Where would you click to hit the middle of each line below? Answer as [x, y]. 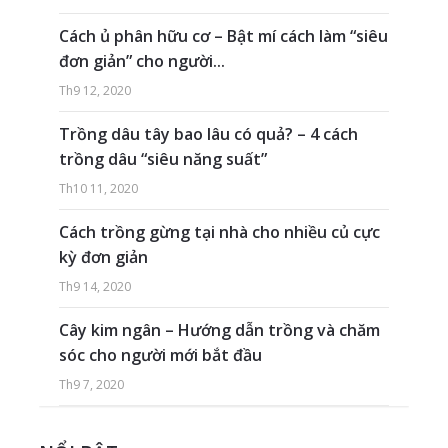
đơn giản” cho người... [141, 60]
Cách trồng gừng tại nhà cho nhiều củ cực [219, 231]
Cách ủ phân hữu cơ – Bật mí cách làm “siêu [223, 35]
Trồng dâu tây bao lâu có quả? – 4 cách [208, 133]
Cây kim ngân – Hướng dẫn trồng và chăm [219, 329]
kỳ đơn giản [103, 256]
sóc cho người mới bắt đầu [160, 354]
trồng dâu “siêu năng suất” [162, 158]
